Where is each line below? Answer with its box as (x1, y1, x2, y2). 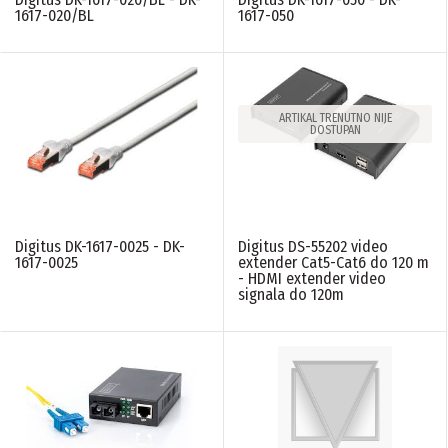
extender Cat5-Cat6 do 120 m (238, 252, 429, 272)
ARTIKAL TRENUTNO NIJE (278, 110, 392, 125)
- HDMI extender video (238, 268, 386, 288)
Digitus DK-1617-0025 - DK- (15, 236, 185, 256)
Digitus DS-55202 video (238, 236, 388, 256)
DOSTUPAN (309, 122, 361, 137)
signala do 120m (238, 284, 344, 304)
